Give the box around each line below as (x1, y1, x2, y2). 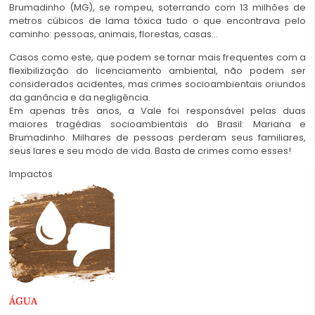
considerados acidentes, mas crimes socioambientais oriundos (9, 77, 306, 91)
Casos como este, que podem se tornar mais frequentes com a (9, 50, 306, 64)
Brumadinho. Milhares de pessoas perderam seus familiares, (9, 130, 306, 144)
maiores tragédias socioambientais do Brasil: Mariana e (9, 117, 306, 131)
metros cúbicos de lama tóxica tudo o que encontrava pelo (9, 13, 306, 27)
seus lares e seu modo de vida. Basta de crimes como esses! (9, 143, 291, 157)
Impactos (9, 167, 53, 181)
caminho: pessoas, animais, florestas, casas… (9, 27, 218, 41)
